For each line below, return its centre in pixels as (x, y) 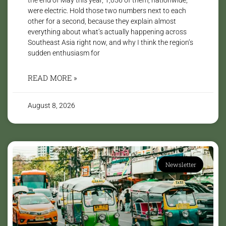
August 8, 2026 (51, 105)
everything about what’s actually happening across (107, 32)
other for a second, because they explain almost (102, 21)
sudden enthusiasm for (64, 53)
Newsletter (181, 164)
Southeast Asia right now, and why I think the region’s (110, 42)
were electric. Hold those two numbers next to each (107, 10)
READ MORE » (52, 77)
